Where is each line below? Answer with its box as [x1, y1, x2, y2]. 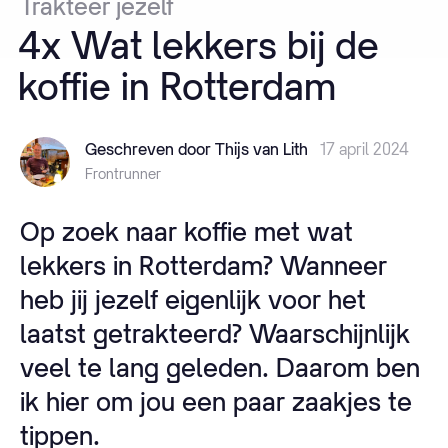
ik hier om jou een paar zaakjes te [20, 385, 412, 417]
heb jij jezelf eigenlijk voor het [20, 283, 366, 315]
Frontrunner [85, 164, 161, 182]
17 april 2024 [319, 139, 409, 159]
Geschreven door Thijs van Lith [85, 139, 308, 159]
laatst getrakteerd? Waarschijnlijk [20, 317, 410, 349]
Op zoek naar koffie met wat [20, 215, 353, 247]
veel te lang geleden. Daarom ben [20, 351, 420, 383]
